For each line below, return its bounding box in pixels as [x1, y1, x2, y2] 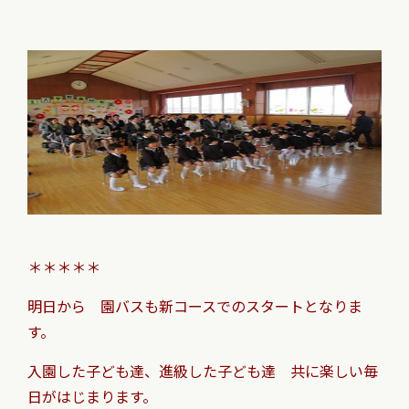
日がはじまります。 [27, 385, 157, 407]
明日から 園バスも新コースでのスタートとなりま [27, 295, 362, 317]
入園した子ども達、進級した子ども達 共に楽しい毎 [27, 360, 378, 382]
